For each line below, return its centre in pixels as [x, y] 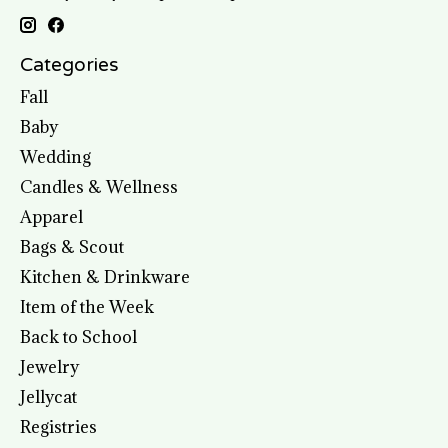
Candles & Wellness [99, 186]
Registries [58, 426]
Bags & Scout [72, 246]
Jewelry [49, 366]
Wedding [55, 156]
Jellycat [48, 396]
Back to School [78, 336]
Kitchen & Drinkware [105, 276]
